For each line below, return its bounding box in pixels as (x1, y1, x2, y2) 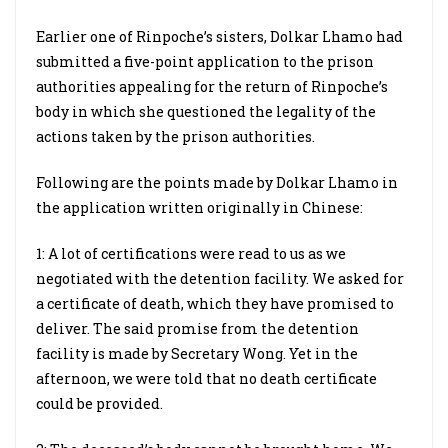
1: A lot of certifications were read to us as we (36, 244, 346, 263)
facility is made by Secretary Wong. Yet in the (36, 344, 358, 363)
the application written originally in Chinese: (36, 198, 363, 217)
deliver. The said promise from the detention (36, 319, 359, 338)
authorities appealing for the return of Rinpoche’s (36, 77, 388, 96)
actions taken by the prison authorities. (36, 127, 315, 146)
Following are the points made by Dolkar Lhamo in (36, 173, 398, 192)
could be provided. (36, 394, 163, 413)
